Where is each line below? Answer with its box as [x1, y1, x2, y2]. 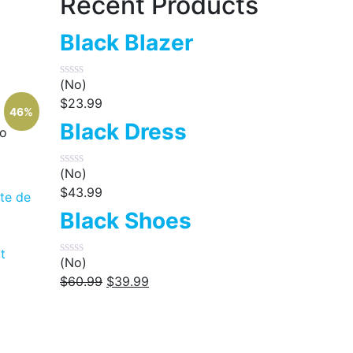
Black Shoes [60, 207, 191, 234]
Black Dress [60, 118, 187, 145]
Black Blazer [60, 29, 193, 56]
